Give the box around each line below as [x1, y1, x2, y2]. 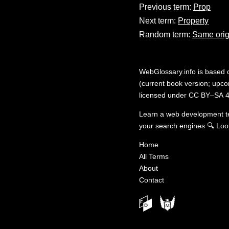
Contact [139, 175, 164, 184]
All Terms [139, 152, 169, 161]
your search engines [139, 121, 205, 130]
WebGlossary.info [139, 67, 196, 76]
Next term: [139, 16, 178, 25]
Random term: [139, 30, 192, 39]
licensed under [139, 90, 189, 99]
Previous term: [139, 2, 193, 11]
